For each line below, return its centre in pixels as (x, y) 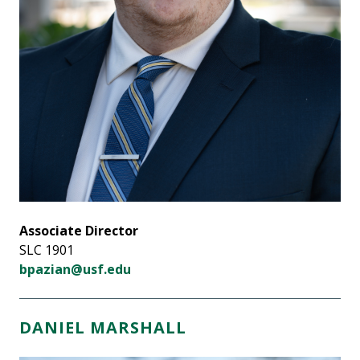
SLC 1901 (47, 250)
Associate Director (79, 231)
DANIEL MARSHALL (105, 327)
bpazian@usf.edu (75, 269)
